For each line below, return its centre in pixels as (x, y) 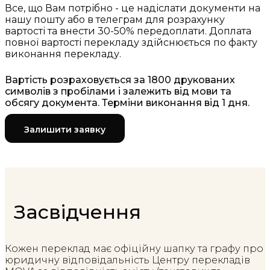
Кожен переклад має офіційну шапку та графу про (134, 248)
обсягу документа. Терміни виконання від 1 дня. (127, 103)
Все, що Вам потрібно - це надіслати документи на (133, 8)
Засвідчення (77, 212)
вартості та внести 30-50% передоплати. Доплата (128, 31)
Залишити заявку (65, 129)
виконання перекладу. (63, 54)
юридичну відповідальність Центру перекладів (127, 260)
